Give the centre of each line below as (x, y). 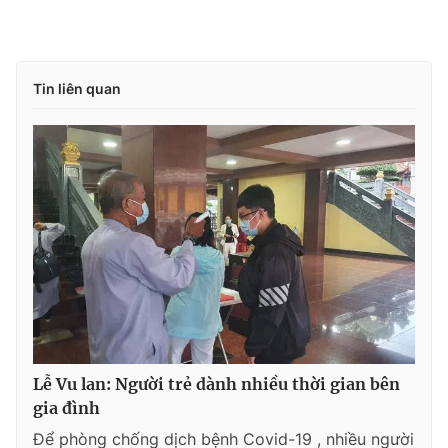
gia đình (66, 407)
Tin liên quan (77, 88)
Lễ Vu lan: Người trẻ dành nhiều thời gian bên (216, 383)
